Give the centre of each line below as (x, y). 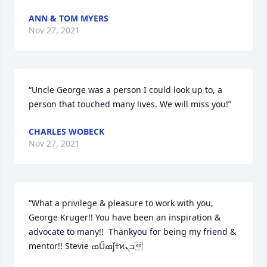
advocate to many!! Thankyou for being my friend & (132, 232)
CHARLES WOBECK (66, 131)
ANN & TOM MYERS (69, 18)
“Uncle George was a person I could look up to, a (125, 90)
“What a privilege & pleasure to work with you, (121, 203)
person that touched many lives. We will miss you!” (130, 104)
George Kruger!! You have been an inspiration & (125, 217)
